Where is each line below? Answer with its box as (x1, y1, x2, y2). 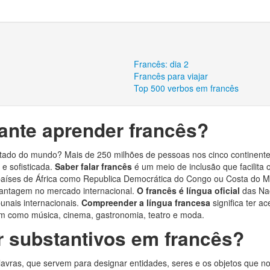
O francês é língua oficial (137, 184, 242, 196)
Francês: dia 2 (134, 58, 189, 70)
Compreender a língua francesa (81, 196, 213, 209)
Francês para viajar (134, 70, 209, 82)
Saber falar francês (55, 160, 134, 172)
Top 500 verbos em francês (134, 82, 239, 94)
